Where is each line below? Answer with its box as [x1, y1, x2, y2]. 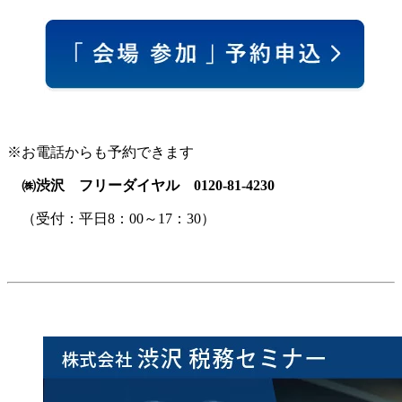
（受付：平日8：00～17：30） [7, 210, 215, 226]
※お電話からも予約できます [7, 144, 194, 160]
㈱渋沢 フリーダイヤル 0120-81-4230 [22, 177, 275, 193]
